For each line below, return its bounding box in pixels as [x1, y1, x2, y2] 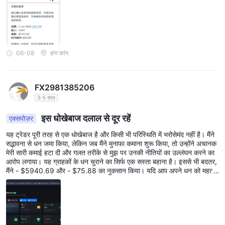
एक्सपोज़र [9, 114, 33, 123]
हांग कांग [50, 49, 68, 57]
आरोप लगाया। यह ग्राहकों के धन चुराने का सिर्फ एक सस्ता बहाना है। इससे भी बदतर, [6, 157, 217, 166]
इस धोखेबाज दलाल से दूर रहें [39, 113, 131, 124]
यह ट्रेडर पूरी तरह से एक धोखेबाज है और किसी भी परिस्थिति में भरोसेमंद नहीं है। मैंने [6, 130, 214, 139]
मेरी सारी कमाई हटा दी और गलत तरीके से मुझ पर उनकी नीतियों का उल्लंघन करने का [6, 148, 214, 157]
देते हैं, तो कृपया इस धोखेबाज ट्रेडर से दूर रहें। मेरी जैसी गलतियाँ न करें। [6, 175, 187, 184]
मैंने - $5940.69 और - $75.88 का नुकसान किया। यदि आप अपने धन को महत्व [6, 166, 215, 175]
